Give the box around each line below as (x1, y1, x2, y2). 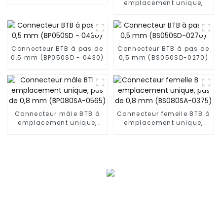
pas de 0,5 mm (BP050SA (118, 7, 209, 16)
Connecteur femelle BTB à (117, 109, 210, 118)
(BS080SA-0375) (133, 136, 194, 145)
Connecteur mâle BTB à (15, 109, 100, 118)
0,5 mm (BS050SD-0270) (119, 53, 208, 62)
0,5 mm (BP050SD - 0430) (11, 53, 104, 62)
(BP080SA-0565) (27, 136, 88, 145)
